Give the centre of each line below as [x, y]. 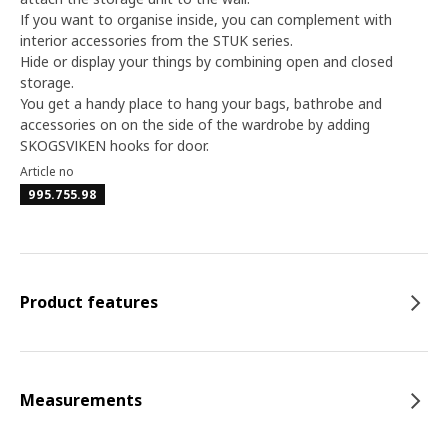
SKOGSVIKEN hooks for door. [114, 145]
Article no [47, 171]
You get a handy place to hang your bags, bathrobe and [201, 103]
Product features [89, 302]
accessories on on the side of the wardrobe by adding [195, 124]
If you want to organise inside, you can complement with [206, 19]
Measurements [81, 400]
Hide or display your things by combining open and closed [206, 61]
